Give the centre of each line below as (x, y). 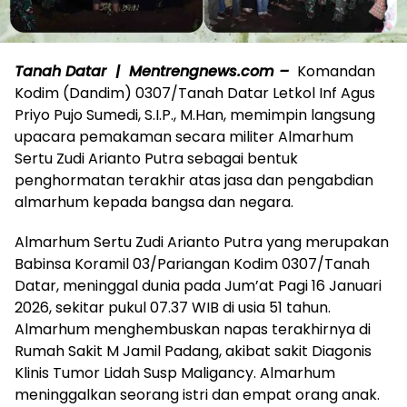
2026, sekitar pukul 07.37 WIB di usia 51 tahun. (173, 308)
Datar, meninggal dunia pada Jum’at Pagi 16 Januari (198, 286)
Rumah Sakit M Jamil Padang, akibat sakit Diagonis (193, 352)
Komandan (334, 72)
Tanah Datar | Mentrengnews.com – (154, 72)
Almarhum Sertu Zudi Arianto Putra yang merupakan (202, 243)
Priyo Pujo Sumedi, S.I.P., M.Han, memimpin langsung (195, 115)
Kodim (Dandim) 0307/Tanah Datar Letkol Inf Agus (195, 94)
